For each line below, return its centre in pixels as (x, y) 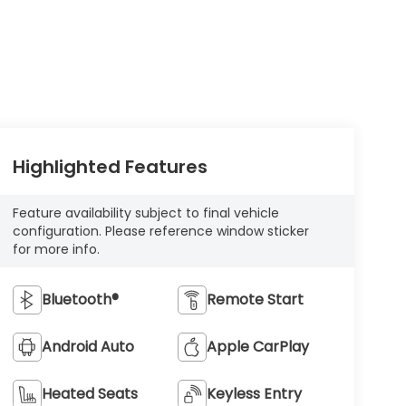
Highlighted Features (110, 167)
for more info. (56, 249)
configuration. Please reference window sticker (160, 231)
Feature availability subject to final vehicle (145, 213)
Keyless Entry (255, 393)
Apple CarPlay (258, 346)
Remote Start (256, 299)
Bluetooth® (80, 299)
